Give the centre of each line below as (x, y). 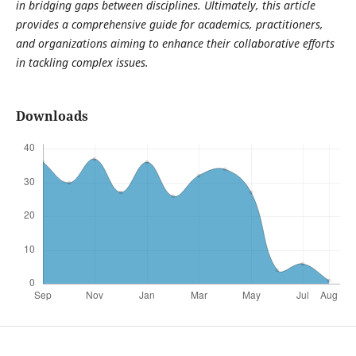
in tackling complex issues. (82, 63)
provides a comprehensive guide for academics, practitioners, (169, 25)
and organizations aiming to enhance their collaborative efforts (175, 44)
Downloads (52, 116)
